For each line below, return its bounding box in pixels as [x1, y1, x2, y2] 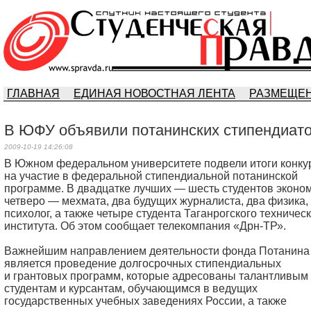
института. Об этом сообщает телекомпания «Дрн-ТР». [4, 220, 286, 232]
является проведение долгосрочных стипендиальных [4, 258, 281, 269]
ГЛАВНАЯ [7, 87, 60, 99]
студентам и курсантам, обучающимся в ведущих [4, 283, 258, 294]
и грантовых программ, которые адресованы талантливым [4, 270, 308, 282]
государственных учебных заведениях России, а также [4, 295, 287, 307]
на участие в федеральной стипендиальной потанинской [4, 170, 298, 182]
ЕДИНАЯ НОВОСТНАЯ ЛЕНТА [74, 87, 235, 99]
